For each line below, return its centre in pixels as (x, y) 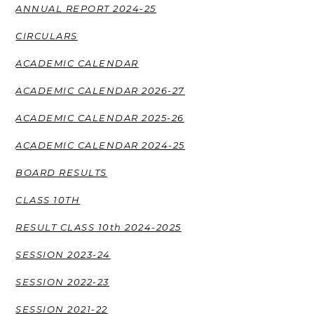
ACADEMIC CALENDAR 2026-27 (100, 90)
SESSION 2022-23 (62, 281)
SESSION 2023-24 (63, 254)
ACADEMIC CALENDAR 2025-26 (100, 117)
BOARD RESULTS (61, 172)
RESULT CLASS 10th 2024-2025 (98, 227)
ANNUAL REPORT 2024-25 (86, 8)
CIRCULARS (47, 35)
